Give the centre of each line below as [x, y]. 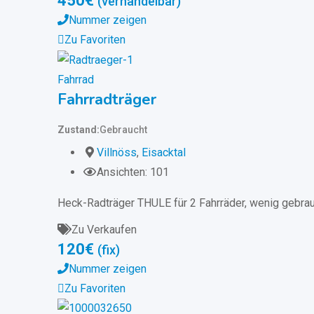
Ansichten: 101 [133, 172]
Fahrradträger [107, 99]
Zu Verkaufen [104, 229]
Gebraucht [123, 129]
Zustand [77, 129]
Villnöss [117, 152]
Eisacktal [164, 152]
